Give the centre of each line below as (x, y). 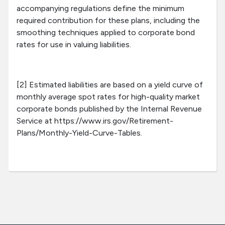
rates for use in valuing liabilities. (74, 45)
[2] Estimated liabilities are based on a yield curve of (110, 85)
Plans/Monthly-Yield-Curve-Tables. (80, 133)
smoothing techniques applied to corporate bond (106, 33)
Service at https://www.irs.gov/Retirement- (95, 121)
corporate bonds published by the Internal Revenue (109, 109)
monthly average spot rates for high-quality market (108, 97)
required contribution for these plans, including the (108, 21)
